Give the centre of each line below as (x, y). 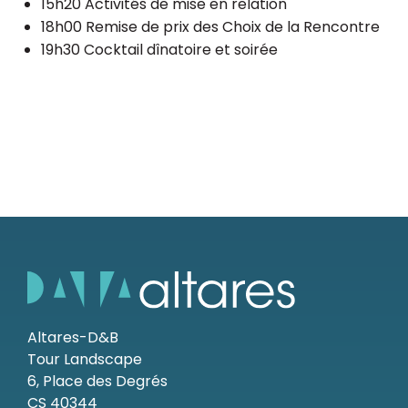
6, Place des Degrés (97, 382)
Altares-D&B (73, 338)
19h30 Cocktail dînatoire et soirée (159, 50)
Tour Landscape (85, 360)
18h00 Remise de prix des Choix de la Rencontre (210, 27)
